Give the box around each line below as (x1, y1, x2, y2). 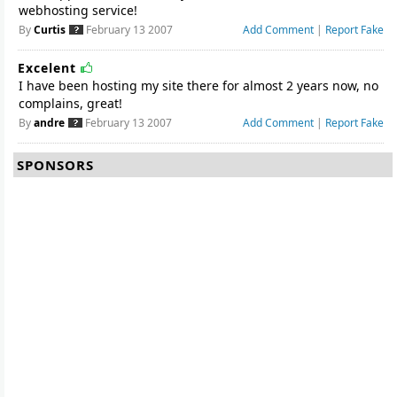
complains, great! (19, 95, 122, 112)
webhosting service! (19, 2, 137, 19)
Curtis (34, 22, 66, 37)
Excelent (18, 59, 81, 76)
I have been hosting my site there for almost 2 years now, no (19, 77, 378, 94)
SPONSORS (17, 156, 94, 174)
